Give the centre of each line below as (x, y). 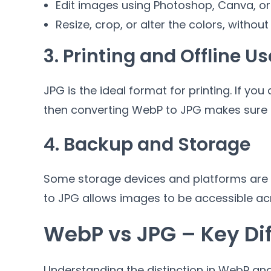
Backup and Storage (157, 145)
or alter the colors (174, 24)
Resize (73, 24)
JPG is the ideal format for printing (137, 90)
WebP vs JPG (110, 234)
